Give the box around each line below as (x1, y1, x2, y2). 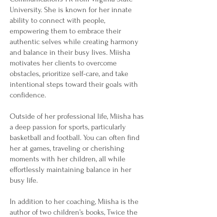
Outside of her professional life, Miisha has (10, 112, 144, 121)
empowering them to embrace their (10, 27, 121, 35)
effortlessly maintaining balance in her (10, 165, 131, 174)
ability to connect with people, (10, 16, 105, 25)
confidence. (10, 91, 46, 99)
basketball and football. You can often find (10, 133, 139, 142)
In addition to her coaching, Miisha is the (10, 197, 139, 206)
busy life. (10, 176, 38, 185)
